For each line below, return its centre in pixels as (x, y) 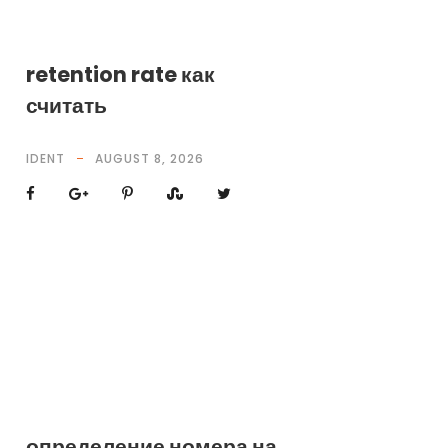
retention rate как (120, 74)
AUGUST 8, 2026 (149, 158)
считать (66, 105)
